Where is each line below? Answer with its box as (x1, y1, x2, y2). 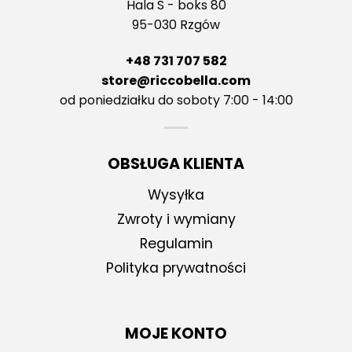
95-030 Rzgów (132, 16, 220, 35)
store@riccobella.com (101, 71, 251, 90)
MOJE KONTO (125, 323, 227, 345)
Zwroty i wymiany (116, 210, 236, 229)
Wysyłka (148, 185, 204, 205)
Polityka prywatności (106, 258, 246, 278)
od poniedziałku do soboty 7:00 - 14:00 (59, 90, 293, 109)
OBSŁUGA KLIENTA (108, 152, 244, 174)
